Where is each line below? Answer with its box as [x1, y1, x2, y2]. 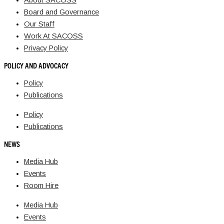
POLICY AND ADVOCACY [4, 60, 68, 70]
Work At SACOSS [24, 32, 83, 40]
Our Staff [24, 20, 54, 28]
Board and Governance [24, 8, 99, 16]
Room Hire [24, 181, 58, 190]
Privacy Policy [24, 44, 68, 52]
